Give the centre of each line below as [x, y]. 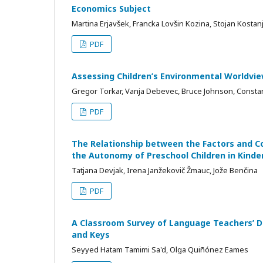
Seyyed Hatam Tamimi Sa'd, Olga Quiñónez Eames [160, 249]
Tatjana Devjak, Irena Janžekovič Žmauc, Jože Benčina [165, 170]
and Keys [91, 234]
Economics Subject [111, 8]
